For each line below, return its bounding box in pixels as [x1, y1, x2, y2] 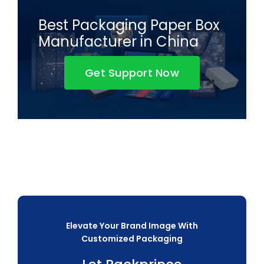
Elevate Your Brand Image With [66, 219, 198, 232]
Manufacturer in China [38, 31, 199, 51]
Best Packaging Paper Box [38, 15, 220, 35]
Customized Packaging [81, 232, 183, 245]
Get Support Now [84, 65, 180, 80]
